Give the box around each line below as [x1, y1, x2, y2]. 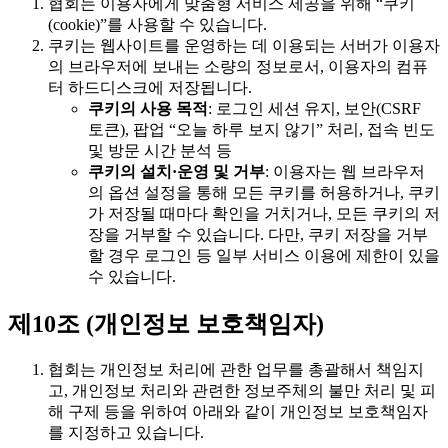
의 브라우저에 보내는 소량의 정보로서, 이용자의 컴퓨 [48, 58, 428, 75]
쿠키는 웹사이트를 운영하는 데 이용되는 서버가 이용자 [48, 37, 440, 54]
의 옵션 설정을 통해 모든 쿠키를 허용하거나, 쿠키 [88, 184, 440, 201]
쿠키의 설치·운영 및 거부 [88, 163, 265, 180]
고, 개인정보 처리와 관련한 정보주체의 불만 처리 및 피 [48, 381, 436, 399]
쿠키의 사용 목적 [88, 100, 208, 117]
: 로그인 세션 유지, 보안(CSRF [208, 100, 421, 117]
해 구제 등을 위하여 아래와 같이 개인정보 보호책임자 [48, 402, 428, 420]
